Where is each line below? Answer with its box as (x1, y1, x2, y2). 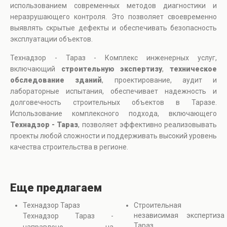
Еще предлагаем (10, 181, 102, 195)
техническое (170, 65, 217, 73)
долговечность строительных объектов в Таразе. (10, 98, 217, 107)
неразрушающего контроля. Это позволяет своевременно (10, 13, 217, 21)
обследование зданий (10, 76, 102, 85)
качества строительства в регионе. (10, 143, 128, 152)
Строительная (134, 201, 181, 210)
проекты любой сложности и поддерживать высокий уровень (10, 132, 217, 140)
